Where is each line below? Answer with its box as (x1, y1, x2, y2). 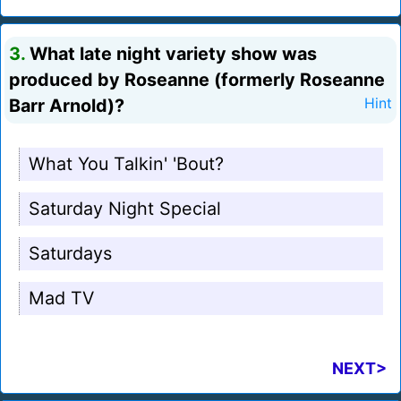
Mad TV (29, 287, 94, 310)
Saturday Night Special (29, 198, 221, 220)
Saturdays (29, 243, 112, 265)
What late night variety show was (25, 43, 317, 65)
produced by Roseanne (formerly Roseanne (9, 69, 385, 91)
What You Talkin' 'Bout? (29, 153, 224, 175)
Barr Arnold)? (9, 95, 124, 117)
